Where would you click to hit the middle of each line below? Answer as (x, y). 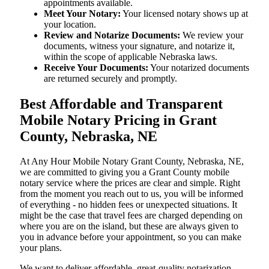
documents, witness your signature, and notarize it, (139, 46)
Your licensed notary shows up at (184, 13)
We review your (212, 35)
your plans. (41, 248)
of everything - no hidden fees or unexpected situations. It (128, 205)
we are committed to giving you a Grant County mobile (125, 172)
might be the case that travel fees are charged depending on (131, 216)
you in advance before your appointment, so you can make (131, 237)
